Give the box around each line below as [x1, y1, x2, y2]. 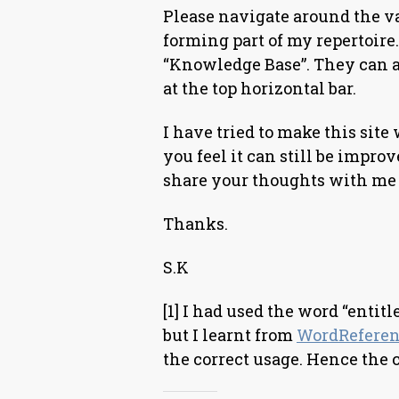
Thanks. [163, 213, 228, 234]
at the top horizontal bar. [163, 77, 356, 99]
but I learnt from [163, 324, 297, 346]
